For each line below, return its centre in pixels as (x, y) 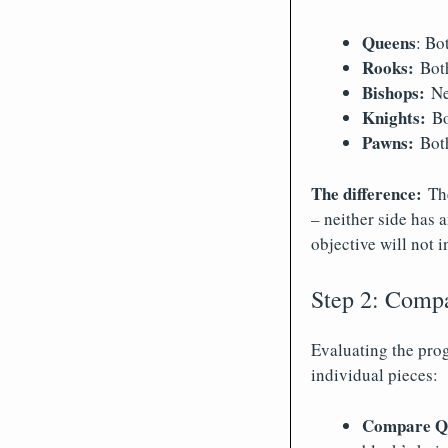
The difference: (369, 193)
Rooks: (387, 67)
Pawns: (387, 142)
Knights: (393, 117)
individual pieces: (374, 374)
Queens (388, 42)
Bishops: (393, 92)
